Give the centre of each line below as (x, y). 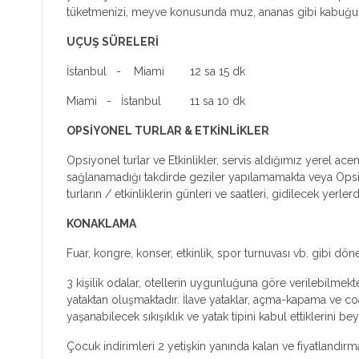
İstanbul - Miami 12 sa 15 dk (156, 71)
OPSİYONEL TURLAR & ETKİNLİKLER (168, 130)
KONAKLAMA (101, 223)
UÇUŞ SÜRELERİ (113, 41)
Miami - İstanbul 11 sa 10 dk (156, 101)
